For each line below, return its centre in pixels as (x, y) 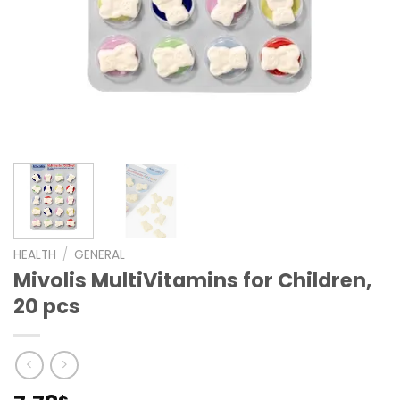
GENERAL (100, 254)
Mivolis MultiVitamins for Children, (192, 281)
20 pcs (47, 307)
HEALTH (35, 254)
